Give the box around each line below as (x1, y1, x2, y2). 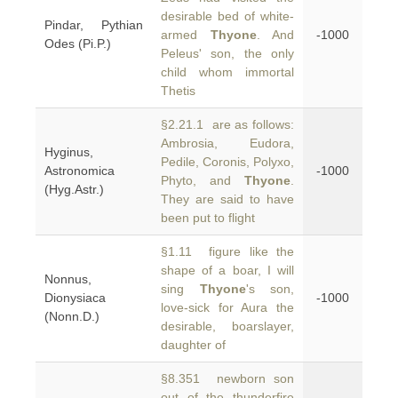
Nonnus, (44, 272, 92, 286)
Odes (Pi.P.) (44, 36, 111, 51)
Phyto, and (161, 173, 244, 187)
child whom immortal (161, 65, 294, 79)
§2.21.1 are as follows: (161, 117, 294, 131)
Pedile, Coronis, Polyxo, (161, 155, 294, 169)
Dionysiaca (44, 291, 106, 305)
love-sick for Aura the (161, 300, 294, 314)
